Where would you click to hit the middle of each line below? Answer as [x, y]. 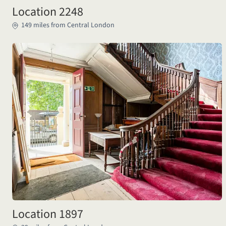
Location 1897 [48, 214]
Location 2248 [48, 12]
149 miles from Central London [68, 25]
